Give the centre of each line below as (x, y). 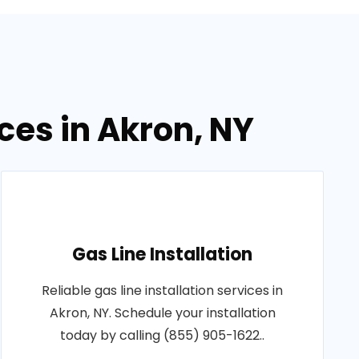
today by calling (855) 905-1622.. (163, 335)
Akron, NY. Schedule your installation (162, 313)
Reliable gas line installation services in (163, 290)
